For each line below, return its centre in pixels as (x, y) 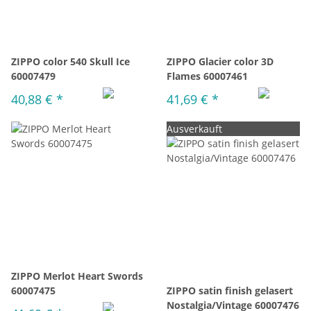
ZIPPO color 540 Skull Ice (70, 61)
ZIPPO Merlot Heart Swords (77, 276)
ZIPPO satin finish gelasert (230, 291)
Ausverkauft (194, 129)
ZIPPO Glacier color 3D (220, 61)
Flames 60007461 (207, 76)
